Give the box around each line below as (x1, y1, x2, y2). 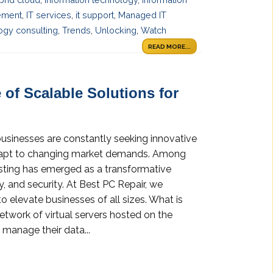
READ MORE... (148, 43, 191, 50)
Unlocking (95, 24, 136, 35)
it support (76, 9, 114, 20)
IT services (26, 9, 71, 20)
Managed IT (118, 9, 166, 20)
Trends (62, 24, 91, 35)
